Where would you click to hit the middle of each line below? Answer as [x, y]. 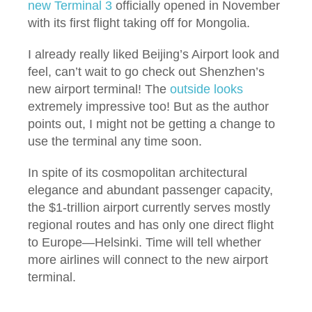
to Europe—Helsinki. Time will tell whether [145, 242]
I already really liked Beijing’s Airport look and [154, 54]
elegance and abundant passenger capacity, [150, 190]
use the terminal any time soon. [115, 141]
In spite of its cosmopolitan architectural [138, 172]
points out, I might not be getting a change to [151, 124]
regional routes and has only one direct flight [151, 225]
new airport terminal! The [99, 89]
